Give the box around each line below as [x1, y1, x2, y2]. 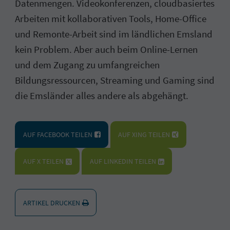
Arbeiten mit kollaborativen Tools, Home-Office [15, 12, 207, 25]
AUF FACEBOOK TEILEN [23, 129, 92, 139]
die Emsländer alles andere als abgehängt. [15, 89, 189, 102]
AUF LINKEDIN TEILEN [89, 157, 156, 166]
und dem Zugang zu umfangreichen [15, 59, 160, 71]
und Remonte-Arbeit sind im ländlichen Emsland [15, 28, 213, 41]
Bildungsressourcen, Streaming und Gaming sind [15, 74, 215, 87]
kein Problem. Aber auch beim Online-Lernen [15, 43, 198, 56]
